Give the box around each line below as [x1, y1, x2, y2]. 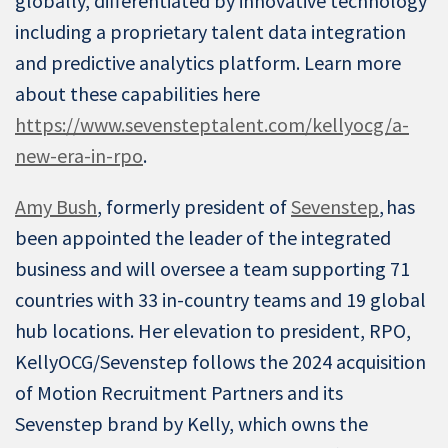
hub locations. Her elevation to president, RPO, [15, 318, 411, 343]
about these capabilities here [15, 81, 260, 106]
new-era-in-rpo [15, 143, 143, 168]
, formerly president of [97, 194, 291, 219]
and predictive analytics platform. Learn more [15, 50, 401, 75]
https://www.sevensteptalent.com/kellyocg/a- [15, 112, 409, 137]
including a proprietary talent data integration [15, 19, 406, 44]
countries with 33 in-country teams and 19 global [15, 287, 426, 312]
